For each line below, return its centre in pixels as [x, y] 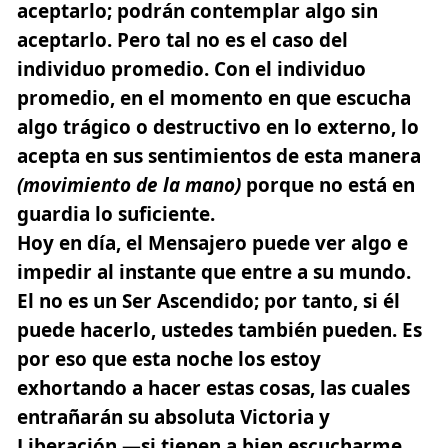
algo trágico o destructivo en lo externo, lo [218, 126]
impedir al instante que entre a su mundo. [214, 271]
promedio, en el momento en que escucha [214, 97]
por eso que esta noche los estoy [169, 358]
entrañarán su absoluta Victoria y [173, 416]
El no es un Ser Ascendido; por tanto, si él [208, 300]
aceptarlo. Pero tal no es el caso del [182, 39]
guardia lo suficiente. [116, 213]
